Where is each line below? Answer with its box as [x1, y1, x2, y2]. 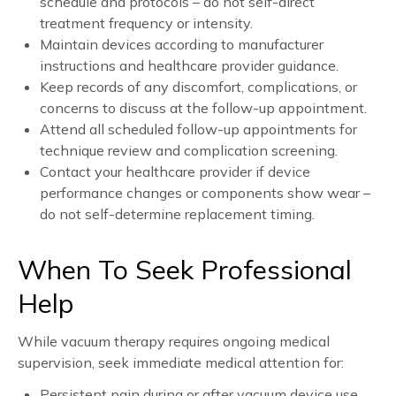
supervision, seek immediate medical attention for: [18, 353, 344, 371]
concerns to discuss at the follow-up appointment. [40, 98, 367, 117]
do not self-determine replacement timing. [40, 204, 315, 223]
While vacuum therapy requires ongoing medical [18, 331, 330, 350]
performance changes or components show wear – [40, 183, 370, 202]
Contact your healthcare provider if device [40, 162, 310, 180]
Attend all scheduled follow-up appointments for [40, 119, 357, 138]
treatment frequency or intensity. [40, 13, 253, 32]
